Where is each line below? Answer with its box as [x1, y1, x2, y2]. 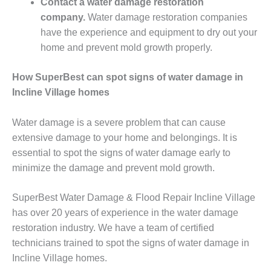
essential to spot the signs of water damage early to [12, 147, 230, 158]
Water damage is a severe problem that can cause [12, 117, 226, 128]
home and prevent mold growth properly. [40, 42, 212, 53]
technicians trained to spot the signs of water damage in [12, 238, 249, 249]
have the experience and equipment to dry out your [40, 27, 257, 38]
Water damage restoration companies [85, 12, 247, 23]
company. [40, 12, 85, 23]
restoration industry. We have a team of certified [12, 223, 214, 233]
